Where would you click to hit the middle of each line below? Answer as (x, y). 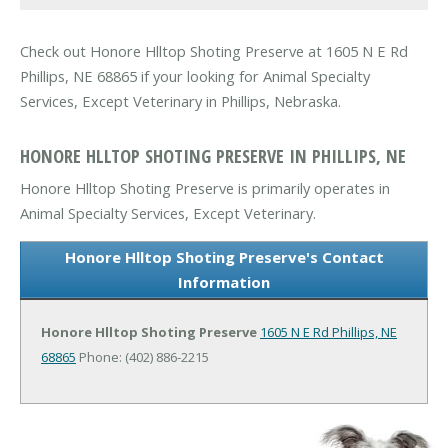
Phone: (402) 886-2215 (142, 356)
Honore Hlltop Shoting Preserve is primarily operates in (205, 187)
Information (224, 281)
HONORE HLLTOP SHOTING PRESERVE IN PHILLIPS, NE (213, 155)
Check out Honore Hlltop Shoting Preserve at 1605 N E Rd (214, 51)
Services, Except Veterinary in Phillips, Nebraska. (180, 101)
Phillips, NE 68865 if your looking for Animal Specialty (195, 76)
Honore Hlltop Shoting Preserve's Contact (224, 256)
